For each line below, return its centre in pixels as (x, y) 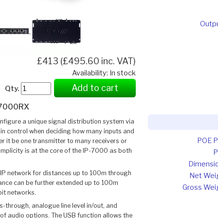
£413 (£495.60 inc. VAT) (87, 61)
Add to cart (95, 88)
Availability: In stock (104, 73)
